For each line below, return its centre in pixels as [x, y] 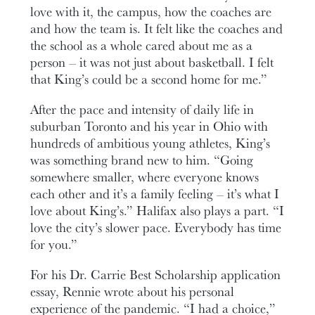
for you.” [54, 244]
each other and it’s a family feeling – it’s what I [155, 193]
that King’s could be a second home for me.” [149, 79]
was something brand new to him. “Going [142, 159]
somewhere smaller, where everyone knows [145, 176]
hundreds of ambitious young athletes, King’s [150, 142]
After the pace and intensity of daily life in [142, 109]
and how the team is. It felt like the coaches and [157, 28]
